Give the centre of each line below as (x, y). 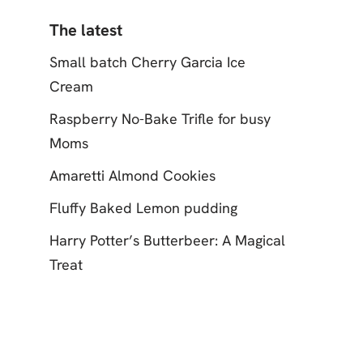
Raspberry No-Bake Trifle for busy (160, 119)
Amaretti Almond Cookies (132, 175)
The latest (86, 30)
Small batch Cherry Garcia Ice (147, 62)
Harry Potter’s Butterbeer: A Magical (167, 240)
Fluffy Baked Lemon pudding (143, 208)
